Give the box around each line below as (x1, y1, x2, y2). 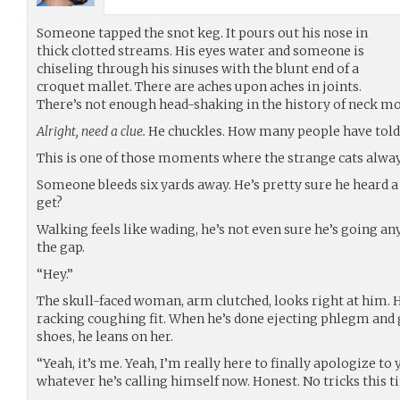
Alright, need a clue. (37, 123, 146, 139)
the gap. (37, 239, 85, 255)
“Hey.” (37, 266, 73, 282)
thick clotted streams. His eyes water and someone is (37, 43, 364, 59)
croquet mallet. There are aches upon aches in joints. (37, 79, 362, 95)
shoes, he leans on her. (37, 329, 173, 345)
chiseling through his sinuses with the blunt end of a (37, 61, 359, 77)
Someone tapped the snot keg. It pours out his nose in (37, 25, 368, 41)
